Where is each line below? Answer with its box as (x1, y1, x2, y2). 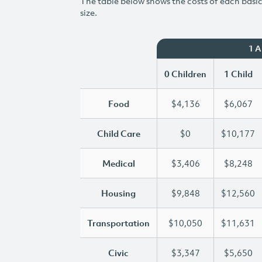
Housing (101, 187, 136, 199)
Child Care (96, 127, 140, 139)
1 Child (223, 68, 253, 80)
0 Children (164, 68, 206, 80)
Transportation (87, 217, 150, 229)
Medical (102, 157, 135, 169)
